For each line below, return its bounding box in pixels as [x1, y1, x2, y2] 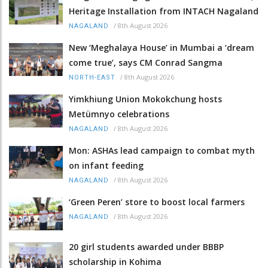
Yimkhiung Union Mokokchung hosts [69, 93, 222, 105]
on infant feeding [69, 159, 144, 171]
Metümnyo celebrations [69, 108, 169, 120]
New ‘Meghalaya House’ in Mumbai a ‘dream [69, 41, 254, 53]
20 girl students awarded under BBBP [69, 241, 224, 253]
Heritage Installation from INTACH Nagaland [69, 5, 258, 17]
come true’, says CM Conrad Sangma [69, 56, 223, 68]
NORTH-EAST [69, 73, 115, 81]
